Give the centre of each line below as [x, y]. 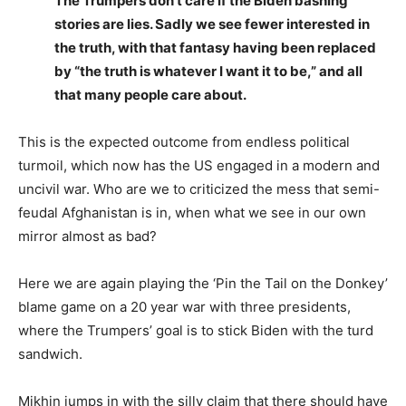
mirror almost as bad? [87, 236]
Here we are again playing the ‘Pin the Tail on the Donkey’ [203, 283]
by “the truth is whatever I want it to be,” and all [208, 71]
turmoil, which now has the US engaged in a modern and [199, 165]
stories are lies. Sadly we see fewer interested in [212, 24]
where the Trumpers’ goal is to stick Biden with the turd [196, 330]
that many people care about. [150, 95]
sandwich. [50, 354]
